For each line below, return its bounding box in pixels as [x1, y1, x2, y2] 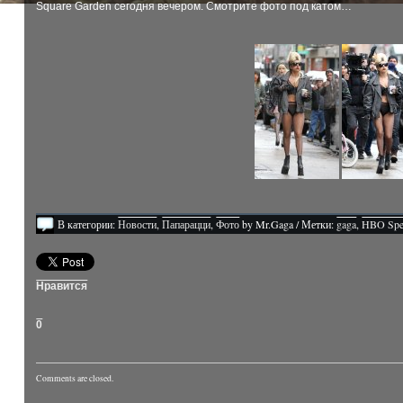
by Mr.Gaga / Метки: [239, 216, 337, 231]
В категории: [58, 216, 119, 231]
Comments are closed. [36, 372, 114, 384]
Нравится [36, 279, 88, 292]
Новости [118, 216, 157, 231]
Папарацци [162, 216, 211, 231]
